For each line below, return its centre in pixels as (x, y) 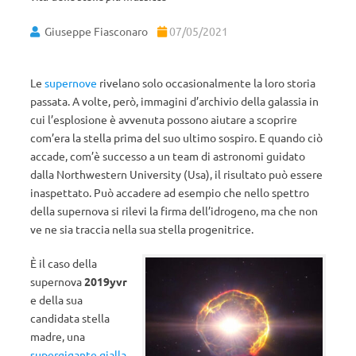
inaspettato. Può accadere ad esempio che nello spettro (170, 192)
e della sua (56, 300)
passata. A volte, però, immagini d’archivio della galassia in (174, 101)
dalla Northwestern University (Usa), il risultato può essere (176, 174)
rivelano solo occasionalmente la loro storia (206, 83)
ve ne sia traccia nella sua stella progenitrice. (142, 229)
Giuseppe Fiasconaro (96, 31)
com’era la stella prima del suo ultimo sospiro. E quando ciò (176, 137)
